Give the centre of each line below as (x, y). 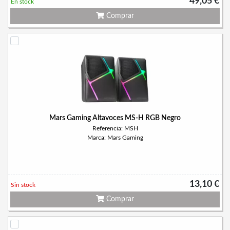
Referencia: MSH (115, 128)
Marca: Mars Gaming (115, 138)
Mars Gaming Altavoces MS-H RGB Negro (115, 118)
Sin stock (23, 185)
